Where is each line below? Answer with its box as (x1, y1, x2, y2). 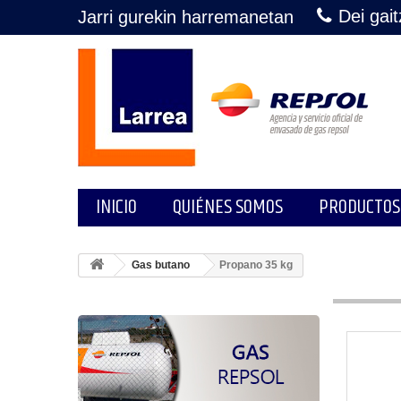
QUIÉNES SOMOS (173, 192, 283, 223)
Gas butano (132, 259, 190, 271)
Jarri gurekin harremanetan (78, 7, 294, 27)
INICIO (96, 192, 137, 223)
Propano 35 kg (219, 259, 293, 271)
